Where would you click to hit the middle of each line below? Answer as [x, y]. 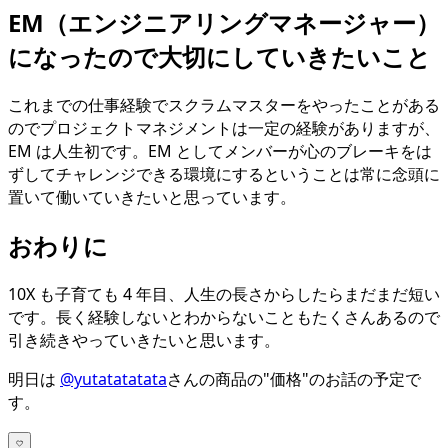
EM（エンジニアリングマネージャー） [224, 23]
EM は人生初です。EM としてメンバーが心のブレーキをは [220, 151]
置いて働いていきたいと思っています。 [152, 197]
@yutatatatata [113, 378]
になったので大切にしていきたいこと [219, 57]
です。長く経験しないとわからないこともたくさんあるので [224, 316]
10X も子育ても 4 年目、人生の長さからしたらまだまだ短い [224, 293]
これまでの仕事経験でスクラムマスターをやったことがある [224, 105]
